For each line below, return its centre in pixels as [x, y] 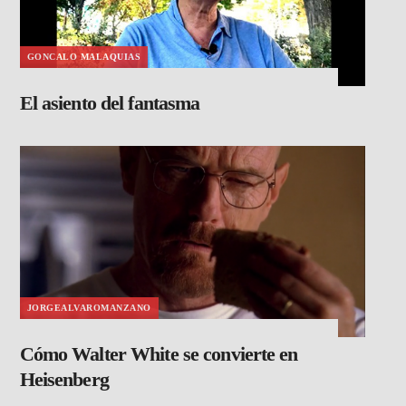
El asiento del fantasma [110, 103]
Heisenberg [64, 379]
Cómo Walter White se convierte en [159, 353]
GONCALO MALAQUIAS [84, 57]
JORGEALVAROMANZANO [89, 307]
